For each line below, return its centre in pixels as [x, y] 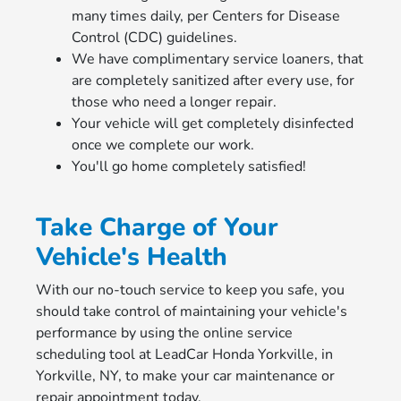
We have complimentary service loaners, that [217, 59]
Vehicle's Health [131, 257]
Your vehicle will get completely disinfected [212, 124]
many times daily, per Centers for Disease [205, 16]
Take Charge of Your [157, 227]
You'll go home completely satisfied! [188, 166]
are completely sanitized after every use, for [213, 81]
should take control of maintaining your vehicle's [191, 311]
